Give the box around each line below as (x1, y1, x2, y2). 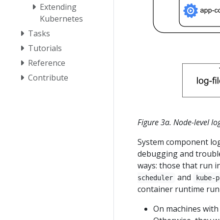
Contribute (28, 72, 68, 83)
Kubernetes (40, 13, 83, 24)
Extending (40, 1, 77, 12)
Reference (28, 57, 65, 68)
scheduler (137, 174, 173, 182)
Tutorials (28, 42, 62, 54)
